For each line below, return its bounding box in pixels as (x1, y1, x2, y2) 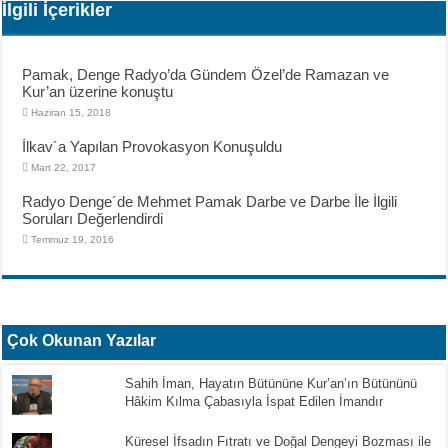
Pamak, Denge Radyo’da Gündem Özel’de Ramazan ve (22, 65, 390, 83)
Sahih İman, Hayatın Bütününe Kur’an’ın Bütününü (124, 375, 417, 391)
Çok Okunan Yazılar (7, 331, 157, 349)
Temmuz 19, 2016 (31, 233, 115, 245)
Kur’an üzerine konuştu (22, 82, 174, 100)
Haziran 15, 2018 (31, 106, 112, 118)
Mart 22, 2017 (31, 161, 97, 173)
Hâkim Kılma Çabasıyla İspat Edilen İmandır (124, 393, 383, 409)
